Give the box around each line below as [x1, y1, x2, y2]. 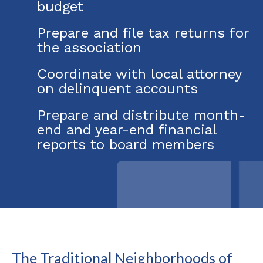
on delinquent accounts [37, 80, 198, 97]
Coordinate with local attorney [37, 65, 242, 82]
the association [37, 39, 141, 56]
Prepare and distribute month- [37, 106, 245, 123]
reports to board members [37, 136, 214, 153]
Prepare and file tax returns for [37, 24, 249, 41]
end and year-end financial [37, 121, 217, 138]
